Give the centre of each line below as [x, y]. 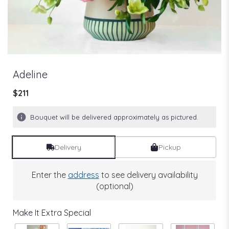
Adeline [30, 74]
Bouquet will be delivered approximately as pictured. [114, 117]
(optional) [114, 186]
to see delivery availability [148, 175]
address [83, 175]
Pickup [169, 147]
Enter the [50, 175]
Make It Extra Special [52, 212]
